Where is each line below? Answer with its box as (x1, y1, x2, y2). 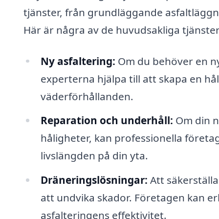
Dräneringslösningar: (40, 173, 148, 187)
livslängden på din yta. (40, 149, 148, 163)
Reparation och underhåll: (40, 113, 173, 128)
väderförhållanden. (40, 89, 133, 103)
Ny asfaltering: (40, 54, 115, 68)
